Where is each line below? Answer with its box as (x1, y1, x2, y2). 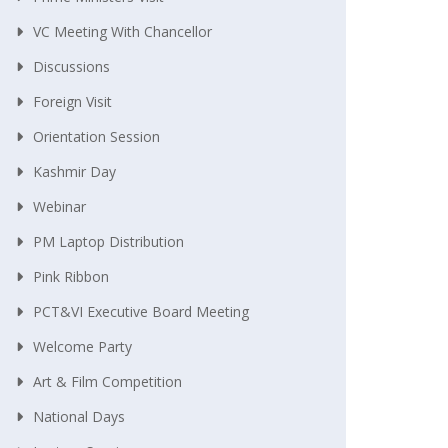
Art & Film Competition (33, 371, 182, 391)
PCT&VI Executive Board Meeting (33, 301, 249, 321)
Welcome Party (33, 336, 132, 356)
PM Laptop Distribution (33, 231, 184, 251)
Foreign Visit (33, 91, 112, 111)
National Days (33, 406, 125, 426)
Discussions (33, 56, 110, 76)
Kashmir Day (33, 161, 116, 181)
